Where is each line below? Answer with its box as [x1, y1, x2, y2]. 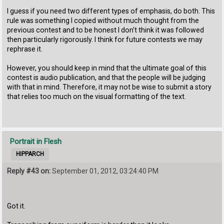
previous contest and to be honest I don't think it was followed [7, 25, 204, 34]
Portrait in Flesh [10, 136, 62, 146]
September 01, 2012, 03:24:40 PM [50, 166, 159, 175]
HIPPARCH [16, 150, 44, 157]
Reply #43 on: [7, 166, 51, 175]
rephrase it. [7, 44, 43, 53]
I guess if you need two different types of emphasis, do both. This [7, 6, 215, 15]
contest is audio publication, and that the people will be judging [7, 73, 206, 81]
